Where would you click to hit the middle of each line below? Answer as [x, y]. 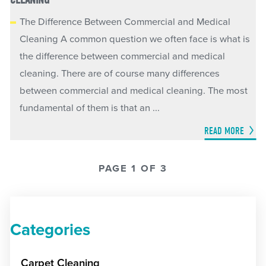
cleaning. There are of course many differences [120, 74]
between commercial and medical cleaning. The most [134, 91]
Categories [50, 230]
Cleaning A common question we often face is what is [135, 39]
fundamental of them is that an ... [90, 108]
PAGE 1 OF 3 [133, 168]
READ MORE [224, 131]
